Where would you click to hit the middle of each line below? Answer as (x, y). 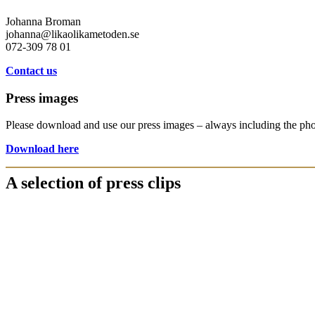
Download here (42, 149)
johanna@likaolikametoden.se (72, 34)
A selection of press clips (93, 183)
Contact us (31, 70)
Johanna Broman (43, 21)
